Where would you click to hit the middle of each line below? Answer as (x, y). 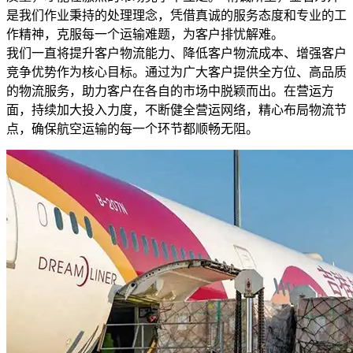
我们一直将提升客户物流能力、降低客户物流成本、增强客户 (176, 53)
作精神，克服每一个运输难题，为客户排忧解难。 (145, 34)
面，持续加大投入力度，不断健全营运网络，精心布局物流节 (176, 110)
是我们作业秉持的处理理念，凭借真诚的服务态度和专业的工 (176, 15)
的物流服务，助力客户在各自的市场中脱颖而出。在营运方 (170, 91)
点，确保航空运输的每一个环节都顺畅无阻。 (132, 128)
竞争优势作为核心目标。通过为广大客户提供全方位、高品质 (176, 72)
